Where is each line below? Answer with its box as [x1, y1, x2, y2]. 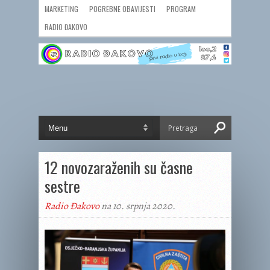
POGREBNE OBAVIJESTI [89, 4, 155, 14]
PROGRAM [166, 4, 196, 14]
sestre [45, 174, 80, 198]
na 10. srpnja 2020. [99, 199, 175, 213]
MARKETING [45, 4, 78, 14]
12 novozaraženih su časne [45, 155, 193, 179]
